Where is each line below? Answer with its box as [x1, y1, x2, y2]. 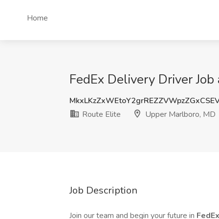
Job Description [69, 184, 137, 197]
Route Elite [80, 109, 121, 120]
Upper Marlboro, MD [143, 109, 216, 120]
